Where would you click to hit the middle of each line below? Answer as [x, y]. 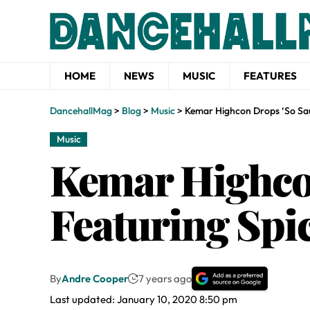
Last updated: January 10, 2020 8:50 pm [144, 300]
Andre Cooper [95, 279]
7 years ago [165, 279]
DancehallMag [81, 111]
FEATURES [270, 76]
